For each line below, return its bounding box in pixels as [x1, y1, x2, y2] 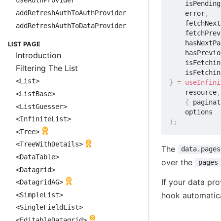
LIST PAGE [8, 40, 40, 48]
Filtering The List [16, 63, 78, 73]
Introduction [16, 50, 61, 61]
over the [161, 157, 195, 167]
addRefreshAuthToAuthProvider [16, 9, 126, 17]
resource [169, 88, 217, 96]
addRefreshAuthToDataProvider [16, 21, 126, 30]
